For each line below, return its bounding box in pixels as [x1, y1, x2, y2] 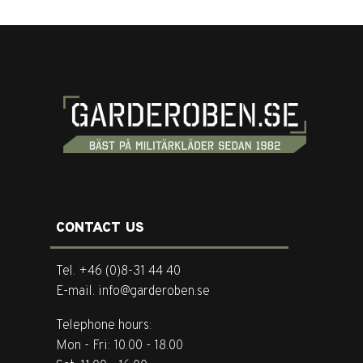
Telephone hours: [56, 317, 152, 334]
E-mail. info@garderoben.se [56, 284, 211, 301]
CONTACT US [56, 218, 149, 237]
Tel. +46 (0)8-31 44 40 [56, 263, 185, 280]
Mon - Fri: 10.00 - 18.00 [56, 337, 184, 354]
